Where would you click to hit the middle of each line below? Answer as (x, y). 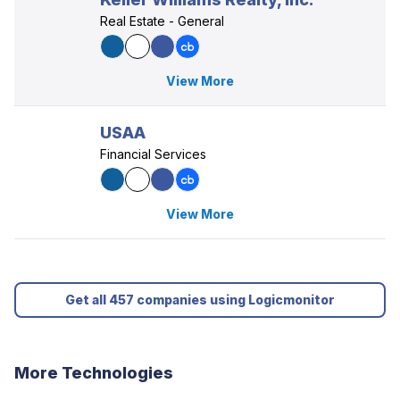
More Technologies (94, 373)
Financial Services (153, 154)
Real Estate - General (162, 21)
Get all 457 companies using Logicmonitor (200, 300)
